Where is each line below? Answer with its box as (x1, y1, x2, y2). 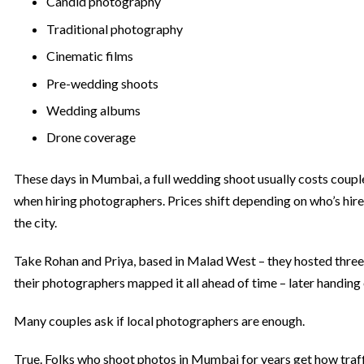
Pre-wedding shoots (46, 75, 158, 91)
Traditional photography (46, 20, 183, 37)
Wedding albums (46, 102, 141, 118)
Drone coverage (46, 129, 136, 145)
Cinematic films (46, 48, 133, 64)
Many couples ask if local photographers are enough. (14, 313, 305, 329)
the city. (14, 214, 57, 231)
